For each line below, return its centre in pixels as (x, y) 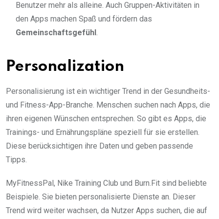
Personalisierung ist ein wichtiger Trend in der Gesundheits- (108, 91)
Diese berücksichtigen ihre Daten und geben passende (99, 146)
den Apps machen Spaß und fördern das (84, 19)
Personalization (65, 67)
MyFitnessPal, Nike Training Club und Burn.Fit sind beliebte (106, 183)
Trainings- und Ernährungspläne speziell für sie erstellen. (103, 132)
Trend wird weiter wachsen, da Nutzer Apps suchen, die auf (107, 211)
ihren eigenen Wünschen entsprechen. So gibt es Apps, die (106, 119)
